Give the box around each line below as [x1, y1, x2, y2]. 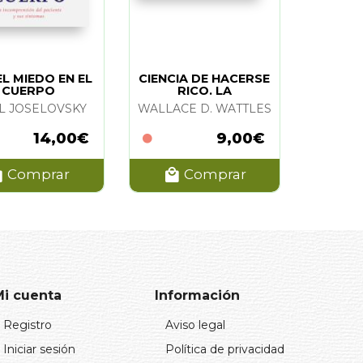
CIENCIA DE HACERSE [139, 70, 271, 86]
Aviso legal [165, 317, 225, 332]
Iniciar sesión [3, 341, 75, 357]
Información [155, 287, 240, 303]
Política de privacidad [165, 341, 284, 357]
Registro [3, 317, 52, 332]
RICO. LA [177, 83, 232, 98]
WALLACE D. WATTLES [137, 100, 271, 116]
